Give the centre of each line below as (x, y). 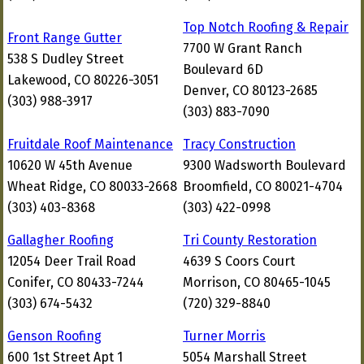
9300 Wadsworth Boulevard (264, 165)
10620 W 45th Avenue (70, 165)
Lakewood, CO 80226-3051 (83, 80)
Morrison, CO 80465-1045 (257, 282)
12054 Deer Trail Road (72, 261)
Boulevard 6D (223, 69)
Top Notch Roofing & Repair (266, 27)
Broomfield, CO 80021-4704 (263, 186)
